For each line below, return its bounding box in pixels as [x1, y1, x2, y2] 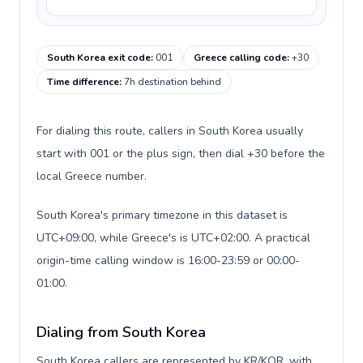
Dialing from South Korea [36, 322, 206, 342]
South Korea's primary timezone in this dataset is [36, 207, 288, 223]
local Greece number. [36, 169, 147, 184]
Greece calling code [194, 51, 287, 64]
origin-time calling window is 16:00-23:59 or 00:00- [36, 253, 300, 268]
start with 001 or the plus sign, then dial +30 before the [36, 146, 325, 161]
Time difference [47, 75, 119, 88]
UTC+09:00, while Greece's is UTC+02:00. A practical [36, 230, 310, 246]
